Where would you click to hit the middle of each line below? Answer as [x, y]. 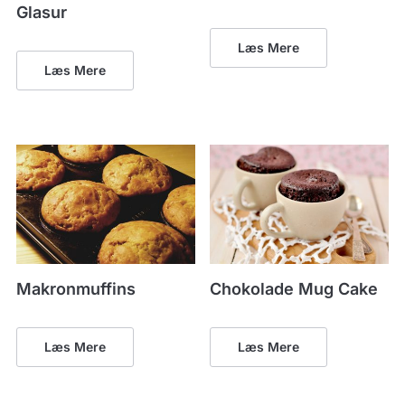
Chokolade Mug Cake [294, 288]
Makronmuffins [75, 288]
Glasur [41, 12]
